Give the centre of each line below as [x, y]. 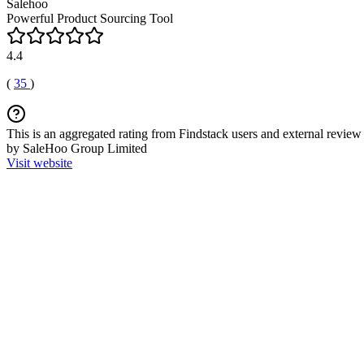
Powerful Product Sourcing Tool [90, 18]
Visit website [39, 163]
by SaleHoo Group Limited [77, 148]
